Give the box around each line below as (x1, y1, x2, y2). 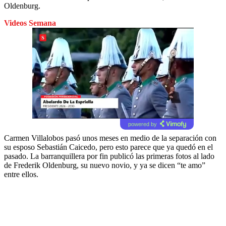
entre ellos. (4, 169, 38, 179)
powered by (128, 121, 157, 127)
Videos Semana (4, 18, 56, 27)
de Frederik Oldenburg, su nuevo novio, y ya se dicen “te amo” (4, 160, 205, 169)
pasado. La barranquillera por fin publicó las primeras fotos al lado (4, 151, 214, 160)
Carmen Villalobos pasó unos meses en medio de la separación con (4, 133, 216, 142)
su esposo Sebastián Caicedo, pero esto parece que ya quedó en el (4, 142, 213, 151)
